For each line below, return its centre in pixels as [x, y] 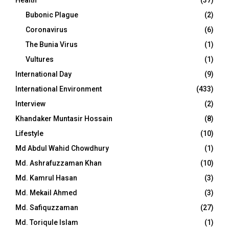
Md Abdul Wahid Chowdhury [62, 148]
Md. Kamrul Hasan [46, 178]
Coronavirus [47, 30]
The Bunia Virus [52, 44]
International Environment [59, 89]
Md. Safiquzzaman [47, 208]
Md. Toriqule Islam [47, 222]
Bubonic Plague [52, 15]
